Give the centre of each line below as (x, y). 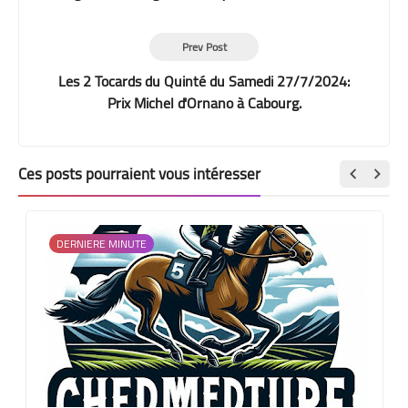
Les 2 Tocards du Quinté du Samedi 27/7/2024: (204, 81)
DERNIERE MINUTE (101, 243)
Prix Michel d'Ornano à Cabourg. (204, 102)
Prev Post (204, 46)
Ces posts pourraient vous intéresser (139, 173)
